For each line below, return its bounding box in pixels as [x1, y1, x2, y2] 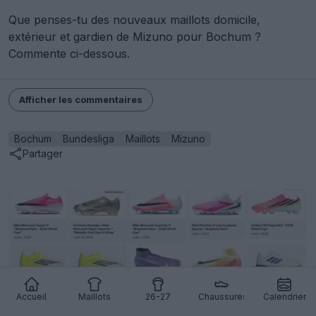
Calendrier [262, 291, 306, 302]
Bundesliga [63, 132, 114, 145]
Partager [23, 147, 63, 160]
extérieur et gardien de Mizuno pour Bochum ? [8, 29, 261, 44]
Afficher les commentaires [19, 93, 142, 105]
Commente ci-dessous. [8, 46, 130, 61]
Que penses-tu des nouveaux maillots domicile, [8, 12, 260, 27]
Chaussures [197, 291, 248, 302]
